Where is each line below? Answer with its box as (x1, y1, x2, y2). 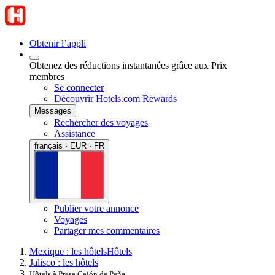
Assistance (54, 128, 95, 139)
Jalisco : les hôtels (29, 257, 98, 268)
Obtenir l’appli (29, 38, 86, 48)
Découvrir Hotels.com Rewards (54, 93, 177, 104)
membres (29, 71, 64, 82)
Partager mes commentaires (54, 225, 160, 236)
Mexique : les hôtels (29, 246, 107, 257)
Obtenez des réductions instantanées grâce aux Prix (29, 60, 227, 71)
